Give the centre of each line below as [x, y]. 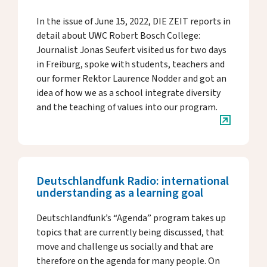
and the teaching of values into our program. [127, 107]
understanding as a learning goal [120, 193]
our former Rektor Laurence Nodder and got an [131, 79]
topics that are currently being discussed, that [130, 232]
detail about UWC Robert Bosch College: [118, 36]
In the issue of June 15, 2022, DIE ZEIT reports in [133, 21]
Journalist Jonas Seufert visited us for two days [131, 50]
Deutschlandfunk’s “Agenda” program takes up [131, 218]
